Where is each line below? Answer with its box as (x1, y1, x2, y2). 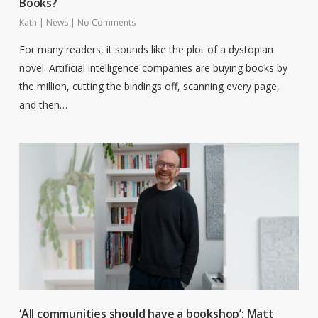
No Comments (77, 16, 136, 28)
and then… (18, 97, 67, 111)
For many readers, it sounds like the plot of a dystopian (18, 42, 273, 56)
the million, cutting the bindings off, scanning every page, (18, 79, 280, 93)
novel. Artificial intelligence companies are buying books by (18, 60, 287, 75)
